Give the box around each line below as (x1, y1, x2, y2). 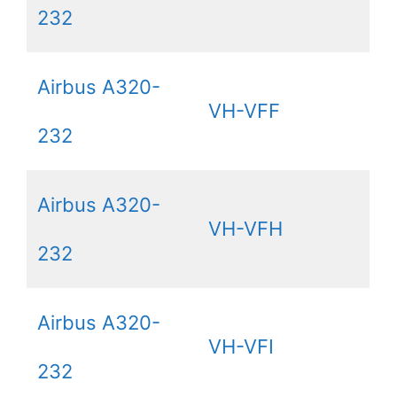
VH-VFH (208, 216, 283, 240)
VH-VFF (208, 98, 280, 122)
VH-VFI (208, 334, 274, 358)
